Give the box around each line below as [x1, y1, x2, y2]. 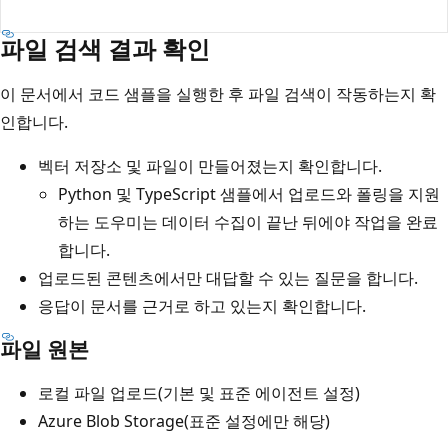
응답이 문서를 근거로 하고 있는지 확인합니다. [38, 294, 366, 317]
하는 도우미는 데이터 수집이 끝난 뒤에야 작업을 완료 [58, 210, 438, 233]
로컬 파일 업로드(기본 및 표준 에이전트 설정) [38, 381, 360, 404]
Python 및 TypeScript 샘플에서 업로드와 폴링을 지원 [58, 182, 440, 205]
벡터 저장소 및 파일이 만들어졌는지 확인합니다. [38, 154, 382, 177]
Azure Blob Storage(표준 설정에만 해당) [38, 409, 330, 432]
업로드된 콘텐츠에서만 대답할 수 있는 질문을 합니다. [38, 266, 418, 289]
